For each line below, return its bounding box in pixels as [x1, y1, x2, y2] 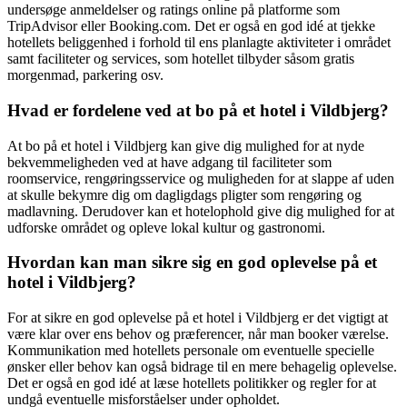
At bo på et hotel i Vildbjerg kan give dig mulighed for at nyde [7, 137, 364, 154]
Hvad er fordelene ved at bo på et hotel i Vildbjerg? [7, 100, 389, 120]
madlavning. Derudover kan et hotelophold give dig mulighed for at [7, 203, 394, 219]
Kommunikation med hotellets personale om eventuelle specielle [7, 342, 374, 359]
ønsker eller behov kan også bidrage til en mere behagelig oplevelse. [7, 359, 397, 375]
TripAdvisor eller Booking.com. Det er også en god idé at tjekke [7, 18, 375, 35]
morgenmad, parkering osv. [7, 67, 164, 84]
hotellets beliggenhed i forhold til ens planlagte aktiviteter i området [7, 35, 391, 51]
